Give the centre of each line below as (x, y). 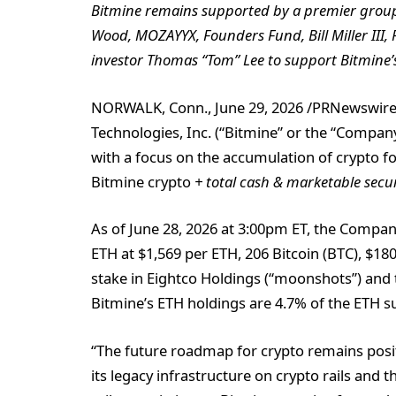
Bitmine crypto (141, 181)
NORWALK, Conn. (149, 107)
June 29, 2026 (259, 107)
